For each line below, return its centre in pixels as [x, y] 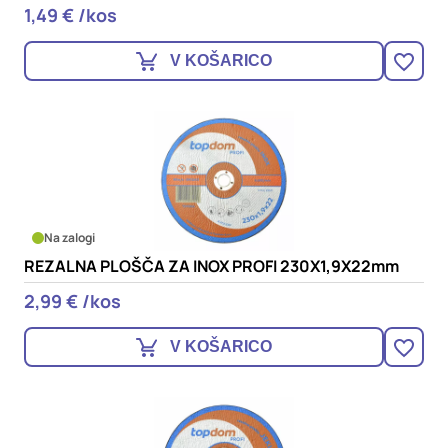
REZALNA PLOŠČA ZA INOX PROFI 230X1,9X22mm [211, 266]
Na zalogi [69, 237]
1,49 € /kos [70, 15]
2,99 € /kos [72, 301]
